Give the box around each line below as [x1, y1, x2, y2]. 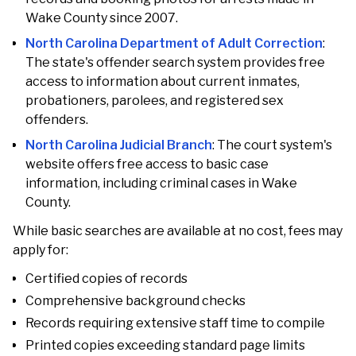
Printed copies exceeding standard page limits [25, 338, 305, 353]
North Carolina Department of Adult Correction [25, 36, 323, 51]
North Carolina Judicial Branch [25, 137, 212, 153]
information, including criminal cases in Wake [25, 176, 297, 191]
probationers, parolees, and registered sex [25, 93, 284, 108]
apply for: [13, 242, 68, 257]
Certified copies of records [25, 271, 188, 286]
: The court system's [212, 137, 332, 153]
